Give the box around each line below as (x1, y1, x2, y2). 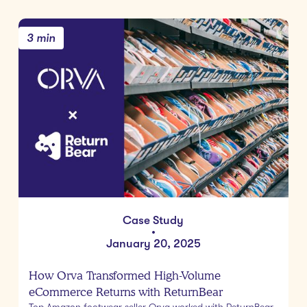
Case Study (123, 214, 184, 228)
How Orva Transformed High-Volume (28, 269, 221, 283)
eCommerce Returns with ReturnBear (28, 285, 223, 299)
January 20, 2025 (106, 237, 201, 251)
